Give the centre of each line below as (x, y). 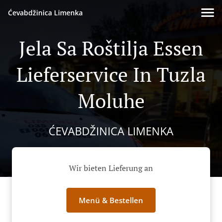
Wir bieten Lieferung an (111, 168)
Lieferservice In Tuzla (111, 74)
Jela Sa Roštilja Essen (111, 48)
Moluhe (111, 100)
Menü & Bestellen (111, 200)
